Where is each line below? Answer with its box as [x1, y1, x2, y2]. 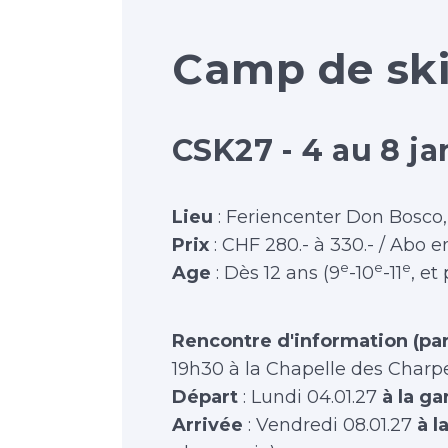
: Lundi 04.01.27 [243, 386, 377, 408]
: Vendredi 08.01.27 [243, 414, 412, 436]
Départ [172, 386, 243, 408]
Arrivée [172, 414, 243, 436]
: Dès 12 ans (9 [211, 262, 340, 284]
